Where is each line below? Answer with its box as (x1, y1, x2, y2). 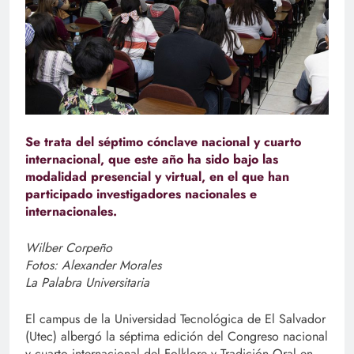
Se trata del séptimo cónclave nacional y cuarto (25, 133, 301, 152)
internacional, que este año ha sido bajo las (25, 150, 278, 169)
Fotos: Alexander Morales (25, 256, 161, 275)
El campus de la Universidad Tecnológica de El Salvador (25, 310, 326, 329)
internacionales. (25, 202, 117, 221)
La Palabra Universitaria (25, 273, 149, 292)
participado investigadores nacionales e (25, 185, 257, 204)
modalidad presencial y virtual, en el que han (25, 168, 289, 186)
